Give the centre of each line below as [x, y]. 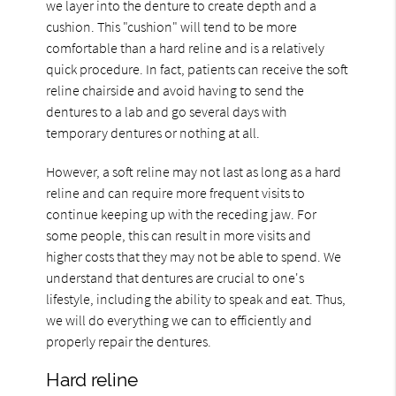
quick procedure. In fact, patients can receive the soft [198, 69]
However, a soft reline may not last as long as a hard [194, 171]
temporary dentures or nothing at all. [153, 132]
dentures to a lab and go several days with [167, 111]
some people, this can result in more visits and [179, 235]
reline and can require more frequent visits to [176, 192]
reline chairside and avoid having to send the [175, 90]
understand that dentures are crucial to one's [175, 277]
